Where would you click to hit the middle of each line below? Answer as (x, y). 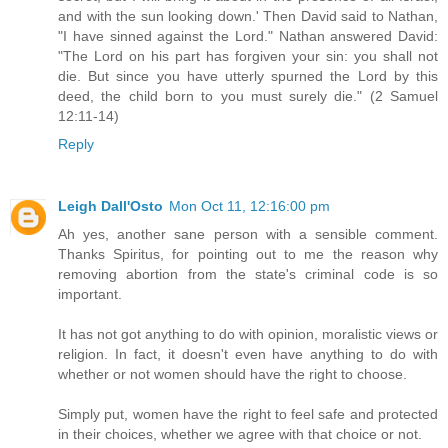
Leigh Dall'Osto (110, 205)
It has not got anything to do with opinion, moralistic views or (248, 333)
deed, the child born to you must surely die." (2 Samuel (248, 95)
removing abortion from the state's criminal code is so (248, 273)
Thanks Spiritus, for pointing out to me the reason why (248, 253)
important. (90, 293)
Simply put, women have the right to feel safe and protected (248, 413)
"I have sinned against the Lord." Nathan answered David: (248, 35)
